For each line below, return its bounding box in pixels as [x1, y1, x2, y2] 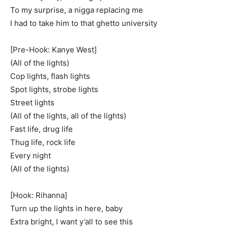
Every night [10, 151, 51, 160]
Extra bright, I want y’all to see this [10, 217, 133, 226]
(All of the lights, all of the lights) [10, 111, 126, 121]
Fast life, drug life [10, 124, 73, 134]
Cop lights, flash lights [10, 71, 90, 81]
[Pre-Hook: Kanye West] [10, 45, 97, 54]
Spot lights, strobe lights [10, 84, 98, 94]
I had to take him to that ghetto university [10, 18, 157, 28]
